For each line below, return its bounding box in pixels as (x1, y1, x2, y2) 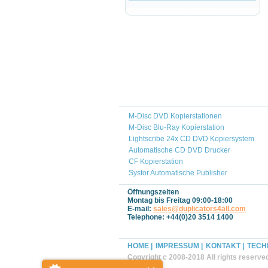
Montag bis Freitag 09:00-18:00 (127, 196, 233, 205)
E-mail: (127, 205, 153, 213)
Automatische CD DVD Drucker (129, 146, 230, 154)
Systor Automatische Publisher (129, 169, 227, 177)
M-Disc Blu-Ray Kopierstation (129, 123, 224, 132)
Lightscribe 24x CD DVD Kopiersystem (129, 135, 254, 143)
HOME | (127, 242, 153, 250)
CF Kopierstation (129, 157, 183, 166)
